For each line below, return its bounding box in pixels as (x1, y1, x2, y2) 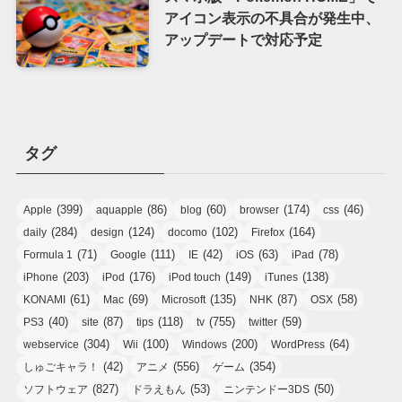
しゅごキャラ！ (22, 360, 99, 373)
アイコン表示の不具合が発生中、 (163, 9, 380, 26)
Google (109, 248, 146, 261)
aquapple (95, 203, 143, 216)
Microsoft (161, 293, 205, 306)
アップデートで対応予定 (163, 31, 322, 48)
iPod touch (168, 270, 221, 284)
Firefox (250, 225, 284, 239)
